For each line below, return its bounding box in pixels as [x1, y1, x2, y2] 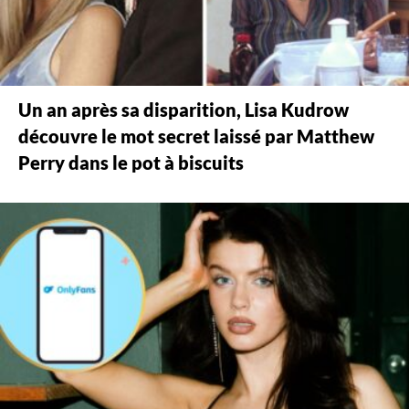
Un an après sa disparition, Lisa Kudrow [18, 100, 349, 121]
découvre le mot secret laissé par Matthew [18, 126, 374, 148]
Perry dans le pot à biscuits [18, 152, 244, 174]
